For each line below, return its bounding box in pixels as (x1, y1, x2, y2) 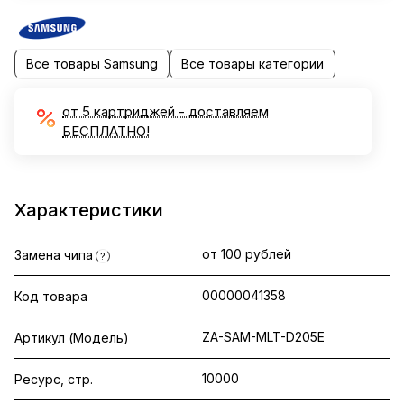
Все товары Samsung (26, 56, 158, 72)
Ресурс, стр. (14, 371, 93, 387)
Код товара (14, 288, 87, 304)
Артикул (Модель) (14, 329, 129, 345)
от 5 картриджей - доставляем (62, 102, 269, 120)
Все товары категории (181, 56, 324, 72)
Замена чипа (14, 246, 93, 262)
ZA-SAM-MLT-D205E (202, 328, 325, 344)
